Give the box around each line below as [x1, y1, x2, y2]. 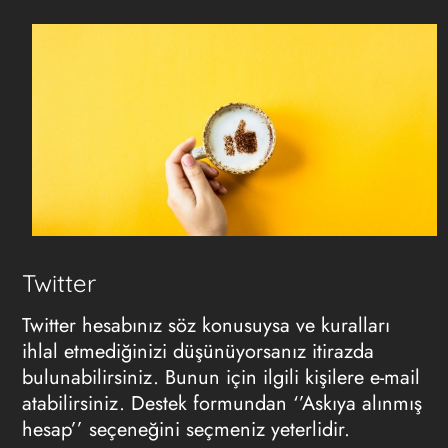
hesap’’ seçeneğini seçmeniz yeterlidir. [21, 414, 356, 444]
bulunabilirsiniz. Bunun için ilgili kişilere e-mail [21, 362, 420, 392]
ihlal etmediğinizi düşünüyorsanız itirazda [21, 336, 374, 366]
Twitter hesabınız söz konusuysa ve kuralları [21, 310, 390, 340]
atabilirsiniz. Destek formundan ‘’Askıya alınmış [21, 388, 422, 418]
